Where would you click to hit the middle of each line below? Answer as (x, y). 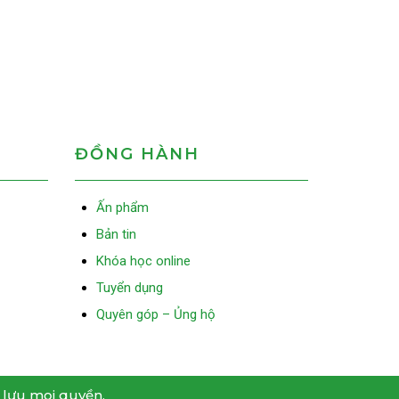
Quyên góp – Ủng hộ (155, 314)
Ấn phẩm (122, 208)
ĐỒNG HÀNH (137, 154)
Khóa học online (143, 261)
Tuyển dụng (129, 288)
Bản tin (116, 234)
